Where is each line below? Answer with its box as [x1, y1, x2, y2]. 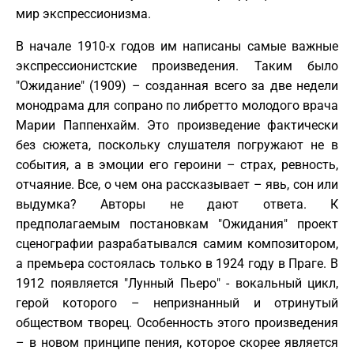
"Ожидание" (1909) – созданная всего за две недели [16, 77, 338, 93]
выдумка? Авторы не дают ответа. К [16, 196, 338, 212]
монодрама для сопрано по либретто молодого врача [16, 97, 338, 113]
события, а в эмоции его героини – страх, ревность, [16, 156, 338, 172]
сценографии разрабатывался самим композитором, [16, 235, 338, 251]
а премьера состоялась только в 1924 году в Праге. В [16, 255, 338, 271]
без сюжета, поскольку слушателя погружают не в [16, 137, 338, 153]
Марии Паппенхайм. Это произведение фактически [16, 117, 338, 133]
